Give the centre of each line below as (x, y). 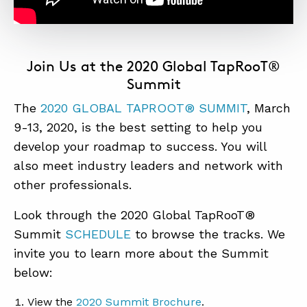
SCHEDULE (98, 234)
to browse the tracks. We (208, 234)
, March (269, 108)
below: (33, 272)
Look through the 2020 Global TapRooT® (134, 215)
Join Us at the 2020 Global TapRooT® (153, 66)
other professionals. (73, 185)
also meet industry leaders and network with (148, 165)
